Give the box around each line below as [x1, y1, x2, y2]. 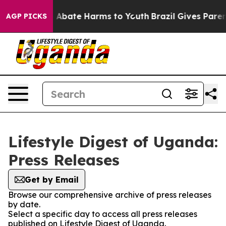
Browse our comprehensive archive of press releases [8, 190, 211, 200]
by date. [8, 199, 40, 209]
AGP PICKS [6, 12, 47, 21]
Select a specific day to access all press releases [8, 209, 197, 219]
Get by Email [25, 175, 79, 185]
